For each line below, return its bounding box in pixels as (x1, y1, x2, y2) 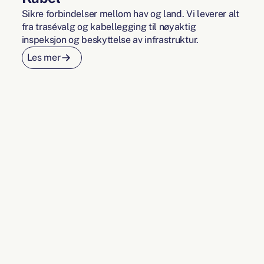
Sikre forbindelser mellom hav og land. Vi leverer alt (21, 8, 239, 20)
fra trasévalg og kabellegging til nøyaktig (21, 21, 196, 33)
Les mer (27, 52, 61, 64)
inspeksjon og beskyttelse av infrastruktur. (21, 34, 199, 46)
